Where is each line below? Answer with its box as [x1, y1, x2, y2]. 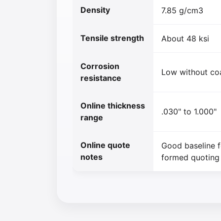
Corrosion [80, 61, 119, 71]
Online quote [80, 140, 130, 150]
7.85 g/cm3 [161, 5, 203, 15]
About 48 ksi [161, 33, 209, 43]
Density [80, 4, 110, 15]
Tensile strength [80, 33, 144, 43]
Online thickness [80, 100, 145, 110]
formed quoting [161, 152, 220, 162]
